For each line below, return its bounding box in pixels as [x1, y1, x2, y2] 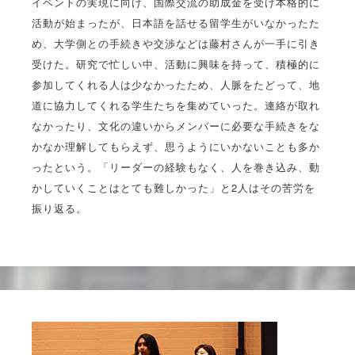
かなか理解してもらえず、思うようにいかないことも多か [32, 139, 320, 155]
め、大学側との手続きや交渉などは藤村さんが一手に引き [32, 36, 320, 52]
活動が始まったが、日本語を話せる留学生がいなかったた [32, 15, 320, 31]
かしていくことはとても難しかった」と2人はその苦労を [32, 180, 315, 196]
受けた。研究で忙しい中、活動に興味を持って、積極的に [32, 56, 320, 72]
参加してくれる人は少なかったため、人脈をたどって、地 [32, 77, 320, 93]
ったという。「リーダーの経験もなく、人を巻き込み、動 [32, 159, 320, 175]
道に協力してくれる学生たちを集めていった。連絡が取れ [32, 97, 320, 113]
